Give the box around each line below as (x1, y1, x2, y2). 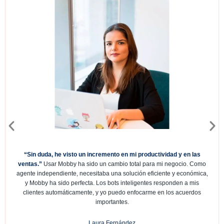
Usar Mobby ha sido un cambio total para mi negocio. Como (42, 160, 206, 168)
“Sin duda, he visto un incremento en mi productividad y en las (23, 151, 200, 158)
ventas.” (18, 160, 42, 168)
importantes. (95, 198, 129, 206)
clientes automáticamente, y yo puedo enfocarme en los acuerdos (23, 189, 201, 196)
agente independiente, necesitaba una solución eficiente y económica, (16, 170, 208, 177)
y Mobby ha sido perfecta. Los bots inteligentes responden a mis (25, 179, 199, 187)
